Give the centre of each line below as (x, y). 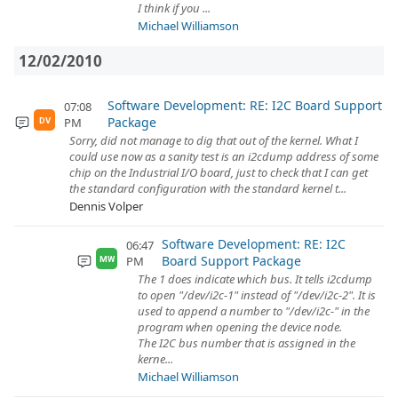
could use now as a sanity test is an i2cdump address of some (224, 156)
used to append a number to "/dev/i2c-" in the (254, 311)
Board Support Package (232, 261)
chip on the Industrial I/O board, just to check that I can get (219, 172)
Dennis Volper (106, 206)
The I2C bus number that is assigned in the (247, 343)
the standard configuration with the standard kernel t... (208, 188)
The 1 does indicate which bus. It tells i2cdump (255, 279)
